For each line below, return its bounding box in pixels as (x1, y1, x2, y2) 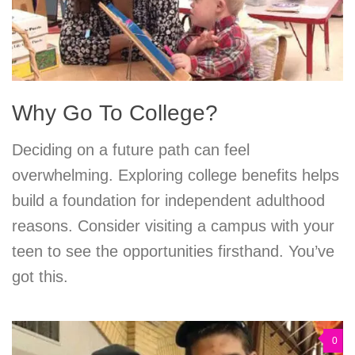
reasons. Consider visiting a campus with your (12, 217, 334, 235)
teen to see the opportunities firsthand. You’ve (12, 242, 334, 261)
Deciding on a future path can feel (12, 141, 250, 159)
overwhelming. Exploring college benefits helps (12, 166, 339, 185)
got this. (12, 268, 68, 286)
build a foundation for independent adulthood (12, 192, 325, 210)
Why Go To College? (12, 101, 218, 126)
